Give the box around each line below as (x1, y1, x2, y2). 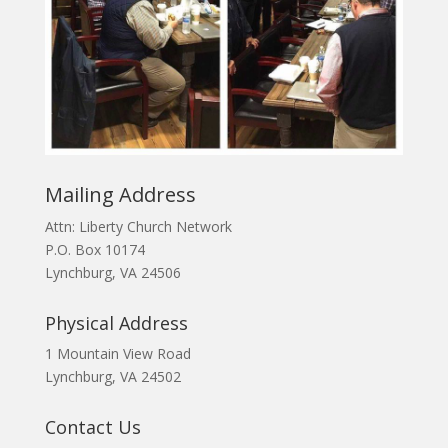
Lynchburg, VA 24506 (44, 263, 181, 283)
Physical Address (44, 311, 188, 336)
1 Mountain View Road (44, 344, 191, 364)
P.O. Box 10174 (44, 240, 145, 260)
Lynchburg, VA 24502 (44, 367, 181, 387)
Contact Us (44, 415, 141, 440)
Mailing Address (44, 181, 196, 209)
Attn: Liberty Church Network (44, 217, 232, 237)
